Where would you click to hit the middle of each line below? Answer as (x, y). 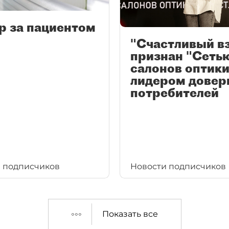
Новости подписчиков (178, 166)
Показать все (130, 214)
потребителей (175, 92)
